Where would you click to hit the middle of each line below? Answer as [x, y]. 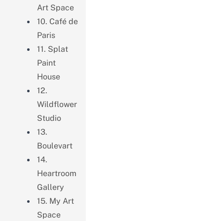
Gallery [50, 187]
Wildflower [57, 104]
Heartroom [56, 173]
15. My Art [55, 201]
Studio [49, 118]
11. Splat [52, 49]
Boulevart [55, 146]
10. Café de [57, 21]
